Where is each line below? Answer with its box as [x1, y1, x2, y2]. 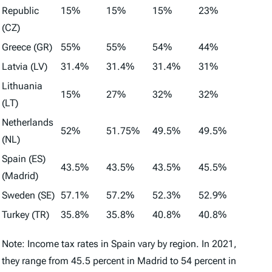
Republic [2, 5, 39, 16]
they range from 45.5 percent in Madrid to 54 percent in [2, 255, 236, 267]
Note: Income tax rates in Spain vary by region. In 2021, [2, 238, 237, 250]
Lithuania [2, 80, 42, 92]
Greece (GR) [2, 41, 52, 53]
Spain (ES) [2, 153, 46, 165]
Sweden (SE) [2, 189, 55, 201]
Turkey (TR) [2, 209, 49, 220]
